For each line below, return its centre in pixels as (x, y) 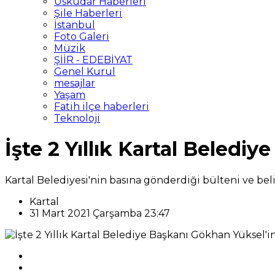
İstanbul (75, 25)
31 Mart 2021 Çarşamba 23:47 (100, 213)
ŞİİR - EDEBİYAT (93, 60)
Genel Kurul (85, 72)
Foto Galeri (82, 37)
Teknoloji (77, 118)
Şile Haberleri (88, 13)
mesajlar (75, 83)
